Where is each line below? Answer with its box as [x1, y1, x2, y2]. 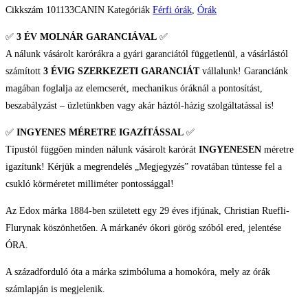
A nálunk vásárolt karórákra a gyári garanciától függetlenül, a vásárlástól [5, 49, 288, 60]
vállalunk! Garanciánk [199, 66, 288, 77]
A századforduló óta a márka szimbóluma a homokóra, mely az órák [5, 267, 270, 278]
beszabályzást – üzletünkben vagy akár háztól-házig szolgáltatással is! [5, 100, 274, 111]
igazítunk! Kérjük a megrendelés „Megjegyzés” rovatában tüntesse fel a [5, 162, 282, 173]
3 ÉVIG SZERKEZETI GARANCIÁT [43, 66, 199, 77]
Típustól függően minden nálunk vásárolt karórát [5, 144, 199, 155]
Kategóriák [107, 5, 150, 16]
